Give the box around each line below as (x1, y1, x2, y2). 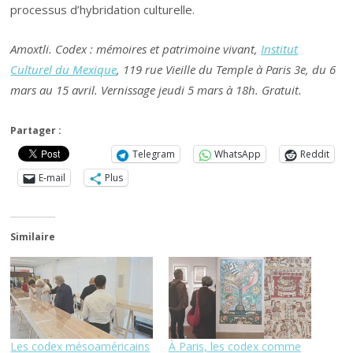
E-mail (39, 171, 66, 185)
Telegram (132, 147, 176, 162)
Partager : (10, 124, 62, 138)
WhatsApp (214, 147, 262, 162)
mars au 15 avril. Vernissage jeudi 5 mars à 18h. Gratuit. (10, 82, 303, 98)
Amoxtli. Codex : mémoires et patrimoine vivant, (10, 41, 262, 57)
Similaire (10, 230, 56, 244)
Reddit (300, 147, 330, 162)
